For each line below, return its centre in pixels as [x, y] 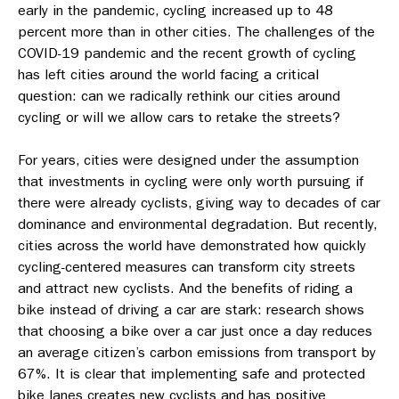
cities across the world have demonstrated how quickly [192, 245]
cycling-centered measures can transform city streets [187, 267]
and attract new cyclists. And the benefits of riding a [185, 288]
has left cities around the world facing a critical [168, 74]
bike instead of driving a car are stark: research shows [191, 309]
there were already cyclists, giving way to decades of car [199, 203]
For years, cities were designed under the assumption [188, 160]
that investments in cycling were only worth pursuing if [191, 181]
